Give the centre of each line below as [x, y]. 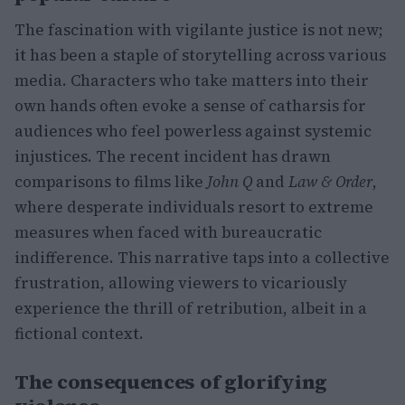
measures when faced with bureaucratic [168, 232]
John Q [230, 182]
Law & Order [330, 182]
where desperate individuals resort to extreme [194, 207]
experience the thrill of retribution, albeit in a [191, 308]
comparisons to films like [111, 182]
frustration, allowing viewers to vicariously [181, 283]
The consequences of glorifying [171, 381]
